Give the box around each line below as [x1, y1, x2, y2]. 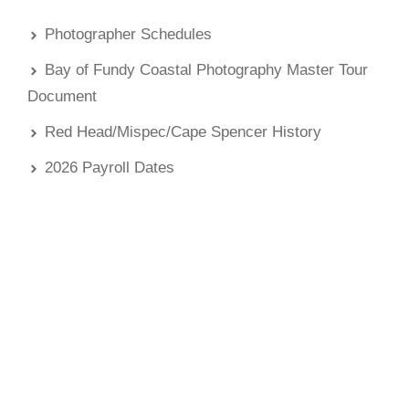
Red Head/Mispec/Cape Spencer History [45, 123, 321, 141]
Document [27, 88, 97, 105]
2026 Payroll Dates [45, 159, 174, 176]
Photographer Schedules [45, 26, 212, 43]
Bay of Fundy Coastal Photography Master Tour [45, 61, 368, 79]
